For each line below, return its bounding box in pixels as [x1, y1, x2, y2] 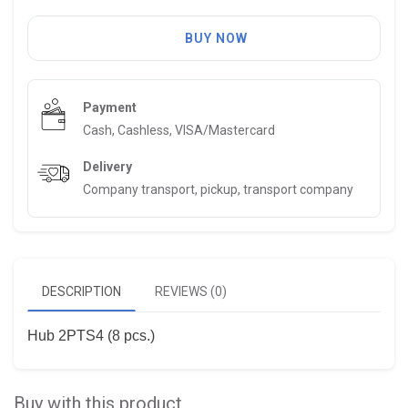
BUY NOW [184, 30, 248, 46]
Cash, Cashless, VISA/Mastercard [83, 122, 275, 138]
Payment [83, 99, 137, 115]
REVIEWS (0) [155, 283, 227, 299]
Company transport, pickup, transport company [83, 181, 353, 197]
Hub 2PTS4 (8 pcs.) [27, 327, 155, 343]
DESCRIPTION [42, 283, 121, 299]
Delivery [83, 158, 132, 174]
